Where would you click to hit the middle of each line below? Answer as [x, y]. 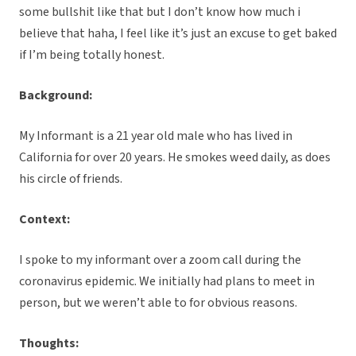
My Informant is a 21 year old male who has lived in [156, 136]
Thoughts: [49, 344]
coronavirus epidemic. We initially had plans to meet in [167, 282]
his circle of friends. [72, 179]
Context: [44, 220]
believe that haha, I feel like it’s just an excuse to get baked [178, 34]
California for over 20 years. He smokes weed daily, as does [175, 158]
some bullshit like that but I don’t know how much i [160, 12]
